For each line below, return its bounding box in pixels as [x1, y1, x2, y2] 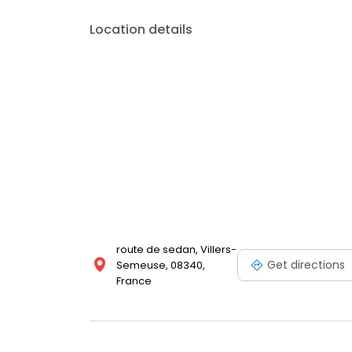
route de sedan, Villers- [116, 242, 236, 258]
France [116, 273, 152, 289]
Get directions [267, 256, 345, 273]
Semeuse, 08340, [116, 258, 205, 273]
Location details [90, 20, 192, 39]
